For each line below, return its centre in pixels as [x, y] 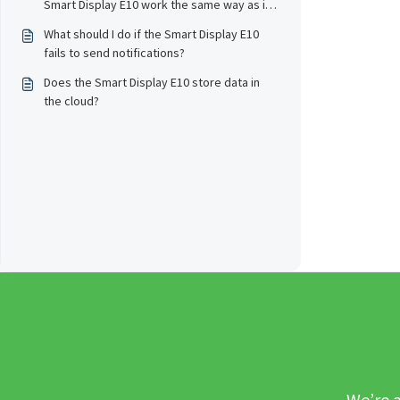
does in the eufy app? [101, 23]
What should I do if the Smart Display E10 [151, 34]
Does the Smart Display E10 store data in [152, 82]
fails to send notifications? [114, 53]
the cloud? [71, 101]
